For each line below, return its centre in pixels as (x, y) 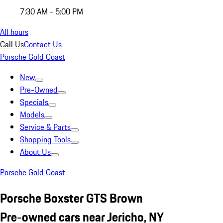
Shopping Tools (45, 139)
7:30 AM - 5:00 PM (52, 11)
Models (32, 114)
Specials (34, 102)
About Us (35, 152)
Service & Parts (45, 127)
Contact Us (43, 44)
